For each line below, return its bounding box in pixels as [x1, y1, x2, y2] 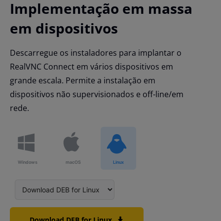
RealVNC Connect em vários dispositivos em [10, 61, 173, 73]
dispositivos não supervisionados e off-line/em [10, 89, 184, 100]
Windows [18, 159, 37, 165]
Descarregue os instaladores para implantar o [10, 47, 182, 59]
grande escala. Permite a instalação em [10, 75, 155, 86]
